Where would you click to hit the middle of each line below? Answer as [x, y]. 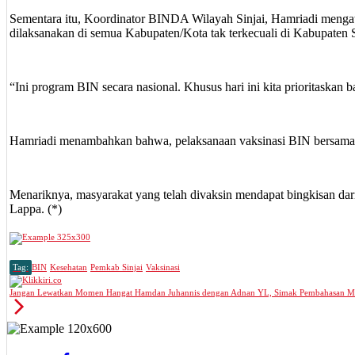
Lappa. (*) [36, 209]
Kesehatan [69, 267]
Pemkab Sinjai [116, 267]
